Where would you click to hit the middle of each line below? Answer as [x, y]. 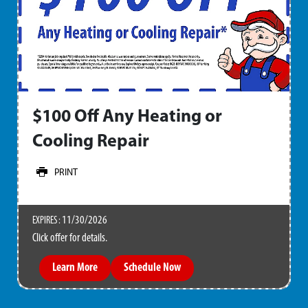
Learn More [75, 268]
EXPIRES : [47, 221]
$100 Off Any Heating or [127, 117]
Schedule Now [152, 268]
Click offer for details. [70, 238]
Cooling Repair [91, 142]
